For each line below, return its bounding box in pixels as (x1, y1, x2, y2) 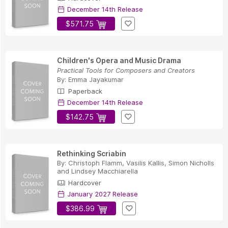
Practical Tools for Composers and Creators (57, 66, 195, 75)
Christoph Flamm (68, 159, 122, 167)
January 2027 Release (65, 190, 138, 198)
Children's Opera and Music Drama (57, 56, 181, 65)
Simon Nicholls (168, 159, 214, 167)
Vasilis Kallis (126, 159, 164, 167)
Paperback (66, 87, 102, 96)
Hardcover (66, 179, 101, 187)
